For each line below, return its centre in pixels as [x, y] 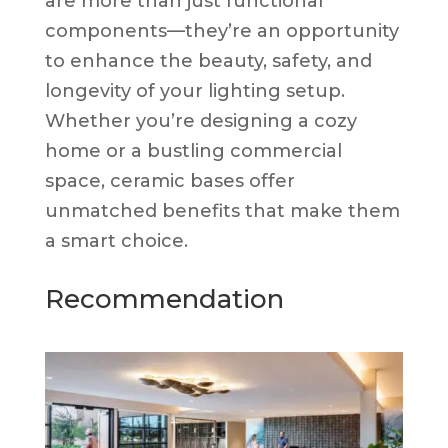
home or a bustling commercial [193, 150]
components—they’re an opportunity [221, 30]
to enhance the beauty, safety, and [208, 60]
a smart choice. [116, 240]
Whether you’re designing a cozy [200, 120]
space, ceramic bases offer [169, 180]
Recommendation [164, 298]
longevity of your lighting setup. [194, 90]
